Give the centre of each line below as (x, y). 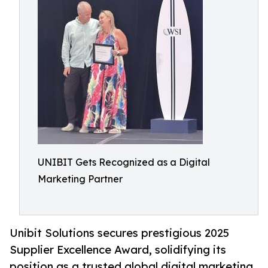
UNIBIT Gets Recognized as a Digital (124, 162)
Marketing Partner (80, 179)
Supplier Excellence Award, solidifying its (118, 250)
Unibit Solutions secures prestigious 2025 (119, 233)
